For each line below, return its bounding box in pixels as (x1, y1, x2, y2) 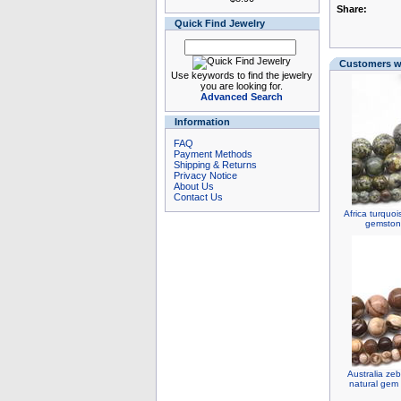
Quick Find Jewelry (174, 18, 265, 29)
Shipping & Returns (173, 159, 257, 170)
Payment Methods (173, 149, 252, 159)
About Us (173, 181, 214, 192)
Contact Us (173, 192, 223, 202)
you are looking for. (200, 81, 283, 91)
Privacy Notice (173, 170, 237, 181)
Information (174, 116, 230, 127)
